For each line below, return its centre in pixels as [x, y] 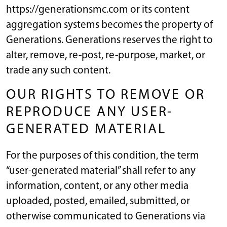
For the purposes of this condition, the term [103, 156]
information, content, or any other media [97, 186]
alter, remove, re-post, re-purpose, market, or [106, 55]
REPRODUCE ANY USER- [90, 112]
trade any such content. [58, 70]
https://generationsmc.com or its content [98, 10]
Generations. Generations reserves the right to [109, 40]
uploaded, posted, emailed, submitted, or [98, 201]
